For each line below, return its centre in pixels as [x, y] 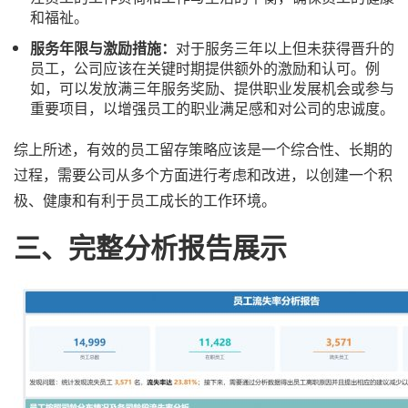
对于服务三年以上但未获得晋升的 [285, 48]
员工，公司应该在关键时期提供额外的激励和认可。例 [205, 68]
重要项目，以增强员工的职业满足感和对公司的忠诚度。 [212, 108]
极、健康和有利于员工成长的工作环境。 [145, 200]
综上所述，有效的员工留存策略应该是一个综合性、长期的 [203, 149]
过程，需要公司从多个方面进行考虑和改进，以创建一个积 [203, 174]
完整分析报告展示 [178, 246]
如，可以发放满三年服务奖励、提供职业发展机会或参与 [212, 88]
